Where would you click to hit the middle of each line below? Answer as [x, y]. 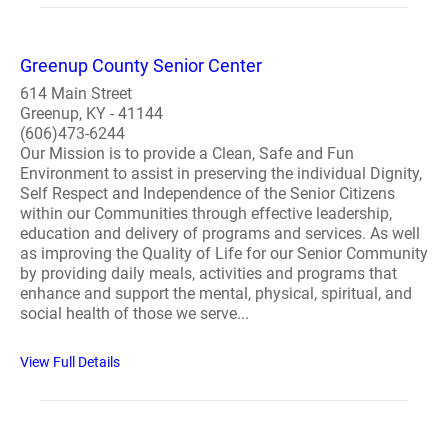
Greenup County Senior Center [141, 65]
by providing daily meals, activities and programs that [208, 273]
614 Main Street [76, 93]
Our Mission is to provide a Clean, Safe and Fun [187, 153]
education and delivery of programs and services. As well [220, 233]
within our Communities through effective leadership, [206, 213]
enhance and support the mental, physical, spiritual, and [216, 293]
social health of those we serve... [134, 313]
